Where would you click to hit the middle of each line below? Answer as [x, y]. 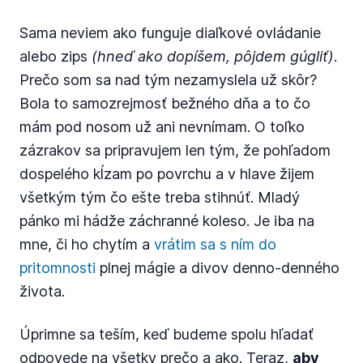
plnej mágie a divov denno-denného [218, 268]
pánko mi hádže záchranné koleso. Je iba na [167, 221]
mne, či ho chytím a [87, 244]
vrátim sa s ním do [215, 244]
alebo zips [56, 56]
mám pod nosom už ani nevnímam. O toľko [162, 127]
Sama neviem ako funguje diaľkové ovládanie [170, 33]
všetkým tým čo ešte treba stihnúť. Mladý [160, 197]
